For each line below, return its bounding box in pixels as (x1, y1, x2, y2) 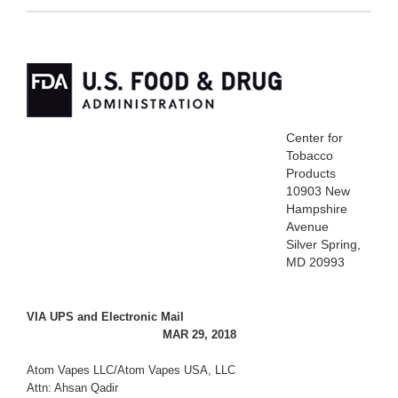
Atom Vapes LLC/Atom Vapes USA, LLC (27, 363, 235, 378)
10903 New (286, 184, 350, 199)
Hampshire (286, 202, 347, 217)
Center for (286, 131, 343, 146)
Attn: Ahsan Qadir (27, 381, 122, 395)
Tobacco (286, 148, 333, 163)
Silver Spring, (286, 237, 361, 252)
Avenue (286, 219, 329, 235)
